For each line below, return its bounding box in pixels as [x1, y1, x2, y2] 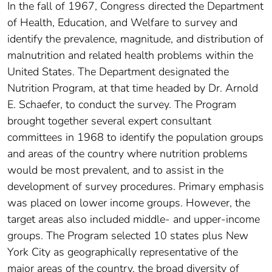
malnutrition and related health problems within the [7, 47, 253, 63]
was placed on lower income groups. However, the [7, 195, 250, 210]
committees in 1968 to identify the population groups [7, 129, 263, 144]
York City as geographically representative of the [7, 244, 238, 259]
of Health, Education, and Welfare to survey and [7, 15, 237, 30]
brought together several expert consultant [7, 113, 211, 128]
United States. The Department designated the [7, 64, 229, 79]
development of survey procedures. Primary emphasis [7, 178, 264, 194]
